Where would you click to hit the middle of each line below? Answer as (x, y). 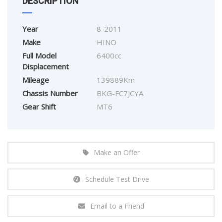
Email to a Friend (117, 206)
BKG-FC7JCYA (120, 93)
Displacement (46, 66)
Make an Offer (116, 152)
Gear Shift (39, 106)
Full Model (39, 55)
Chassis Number (50, 93)
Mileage (36, 80)
